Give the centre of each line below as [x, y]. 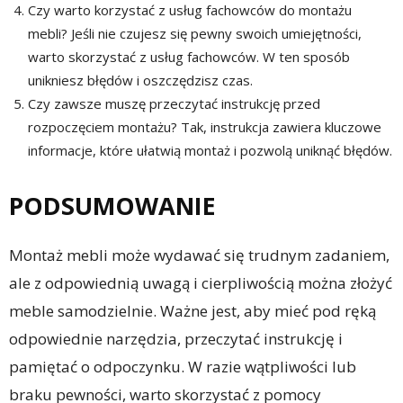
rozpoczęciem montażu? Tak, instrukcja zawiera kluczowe [205, 127]
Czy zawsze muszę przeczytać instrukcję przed [174, 104]
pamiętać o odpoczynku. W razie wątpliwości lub [183, 367]
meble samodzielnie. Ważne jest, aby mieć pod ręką [193, 311]
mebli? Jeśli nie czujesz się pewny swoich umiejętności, [195, 34]
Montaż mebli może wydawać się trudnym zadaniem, [199, 255]
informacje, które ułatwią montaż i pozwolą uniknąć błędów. [210, 151]
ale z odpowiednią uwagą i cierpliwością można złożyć [201, 283]
